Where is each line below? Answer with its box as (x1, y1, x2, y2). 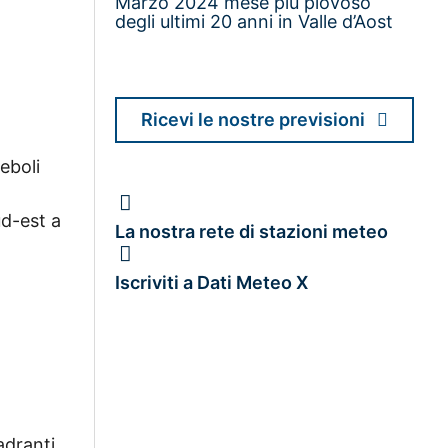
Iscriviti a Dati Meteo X (115, 271, 309, 293)
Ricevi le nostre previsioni (141, 108, 366, 130)
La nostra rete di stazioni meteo (115, 220, 389, 242)
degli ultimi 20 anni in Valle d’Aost (115, 10, 394, 32)
